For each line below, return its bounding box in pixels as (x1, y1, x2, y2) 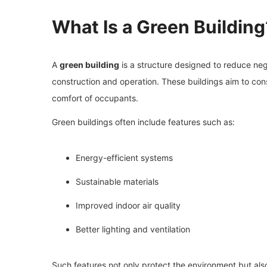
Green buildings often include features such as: (52, 116, 235, 127)
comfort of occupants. (52, 92, 138, 103)
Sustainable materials (76, 176, 159, 187)
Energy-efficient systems (76, 152, 173, 163)
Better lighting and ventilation (76, 223, 190, 234)
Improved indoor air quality (76, 200, 181, 210)
